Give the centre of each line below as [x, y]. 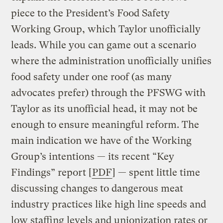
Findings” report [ [52, 172]
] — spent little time [157, 172]
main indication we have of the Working [102, 140]
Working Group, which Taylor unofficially [106, 29]
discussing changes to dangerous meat [97, 188]
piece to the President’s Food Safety [91, 13]
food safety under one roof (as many [92, 77]
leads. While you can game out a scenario [104, 45]
